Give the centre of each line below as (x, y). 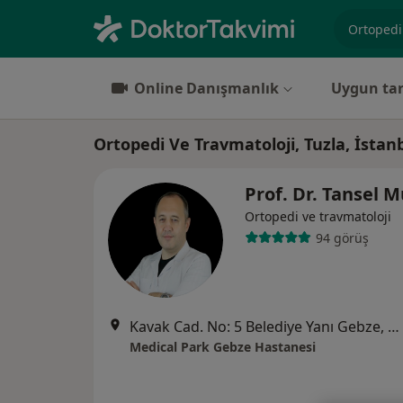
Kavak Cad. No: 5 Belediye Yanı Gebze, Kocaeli (394, 327)
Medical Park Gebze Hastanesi (223, 347)
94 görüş (342, 237)
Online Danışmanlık (206, 88)
